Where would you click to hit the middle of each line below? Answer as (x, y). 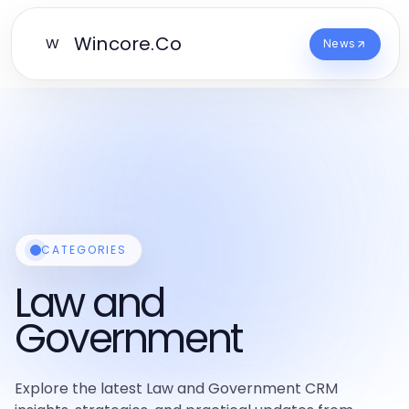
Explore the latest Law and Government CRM (176, 388)
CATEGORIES (84, 250)
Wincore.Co (128, 44)
